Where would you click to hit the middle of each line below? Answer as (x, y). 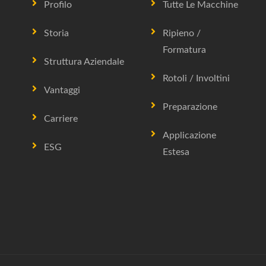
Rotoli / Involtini (196, 78)
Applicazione (189, 135)
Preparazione (190, 107)
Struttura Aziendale (84, 62)
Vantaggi (62, 90)
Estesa (176, 152)
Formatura (184, 50)
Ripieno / (182, 33)
